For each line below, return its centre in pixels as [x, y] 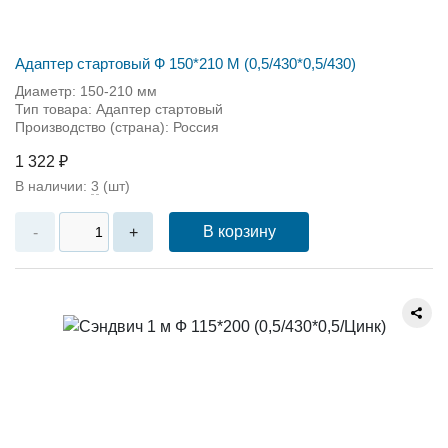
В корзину [239, 231]
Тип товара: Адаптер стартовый [119, 109]
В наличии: [53, 186]
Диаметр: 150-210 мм [86, 91]
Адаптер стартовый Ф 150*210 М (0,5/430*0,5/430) [185, 63]
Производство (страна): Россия [117, 127]
